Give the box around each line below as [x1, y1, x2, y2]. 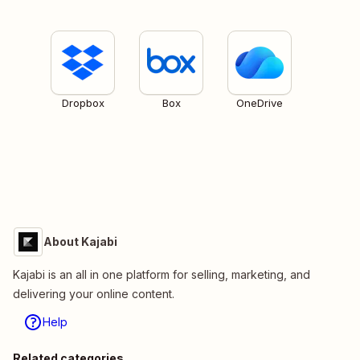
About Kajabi [43, 235, 117, 249]
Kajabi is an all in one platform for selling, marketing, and [13, 268, 310, 282]
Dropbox [61, 96, 104, 110]
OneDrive [236, 96, 283, 110]
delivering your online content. [13, 287, 174, 301]
